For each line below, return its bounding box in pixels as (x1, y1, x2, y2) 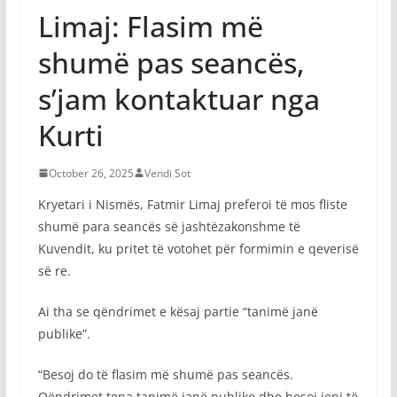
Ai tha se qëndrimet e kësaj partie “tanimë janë (37, 302, 318, 320)
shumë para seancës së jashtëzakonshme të (37, 217, 300, 235)
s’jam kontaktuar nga (37, 79, 320, 118)
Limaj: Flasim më (37, 6, 263, 45)
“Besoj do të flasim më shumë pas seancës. (37, 365, 293, 383)
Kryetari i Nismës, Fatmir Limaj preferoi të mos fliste (37, 195, 347, 213)
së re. (37, 261, 71, 279)
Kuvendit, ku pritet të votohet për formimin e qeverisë (37, 239, 359, 257)
